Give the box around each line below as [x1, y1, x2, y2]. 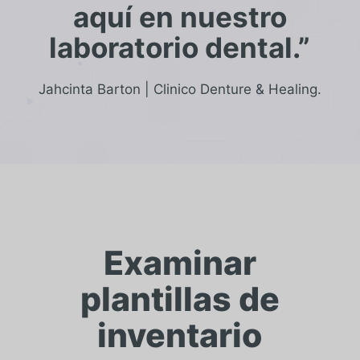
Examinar [103, 243, 256, 284]
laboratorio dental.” [49, 31, 311, 65]
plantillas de [80, 279, 280, 320]
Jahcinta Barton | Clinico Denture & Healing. [38, 81, 321, 98]
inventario [97, 315, 263, 356]
